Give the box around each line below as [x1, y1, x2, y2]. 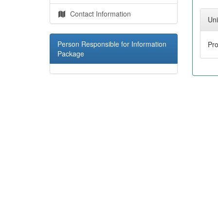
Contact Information [66, 8, 131, 18]
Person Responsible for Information [57, 38, 166, 49]
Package [57, 48, 84, 58]
